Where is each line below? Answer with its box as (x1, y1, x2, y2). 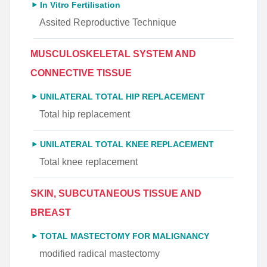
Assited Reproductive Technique (39, 17, 176, 27)
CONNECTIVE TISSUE (30, 67, 132, 78)
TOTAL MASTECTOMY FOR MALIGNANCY (40, 231, 209, 241)
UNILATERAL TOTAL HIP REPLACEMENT (40, 92, 205, 101)
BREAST (30, 207, 71, 218)
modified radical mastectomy (39, 248, 160, 259)
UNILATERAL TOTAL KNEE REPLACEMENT (40, 139, 214, 149)
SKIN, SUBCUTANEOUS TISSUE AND (30, 188, 201, 198)
